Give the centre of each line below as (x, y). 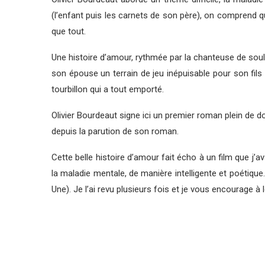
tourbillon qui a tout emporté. (108, 89)
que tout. (69, 31)
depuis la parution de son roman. (115, 131)
